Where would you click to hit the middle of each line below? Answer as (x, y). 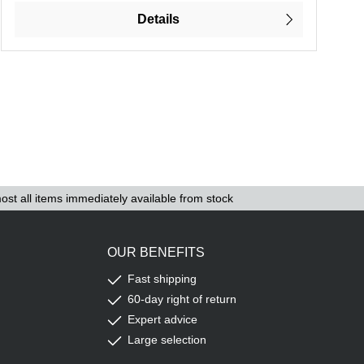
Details (159, 19)
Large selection (167, 340)
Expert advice (162, 320)
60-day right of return (182, 299)
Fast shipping (162, 279)
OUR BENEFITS (156, 253)
